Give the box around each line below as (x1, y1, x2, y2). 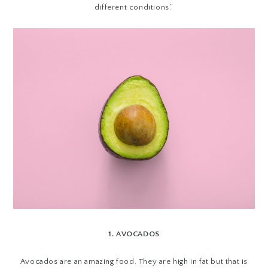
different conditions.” (94, 3, 174, 12)
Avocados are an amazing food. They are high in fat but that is (20, 257, 248, 266)
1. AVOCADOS (108, 230, 160, 239)
